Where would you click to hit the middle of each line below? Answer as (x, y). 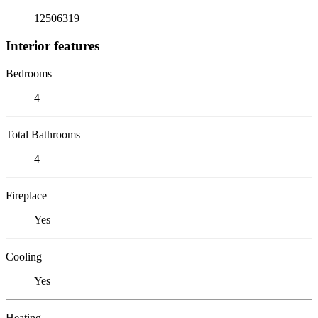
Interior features (53, 45)
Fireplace (26, 195)
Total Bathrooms (43, 134)
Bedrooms (29, 73)
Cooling (24, 256)
